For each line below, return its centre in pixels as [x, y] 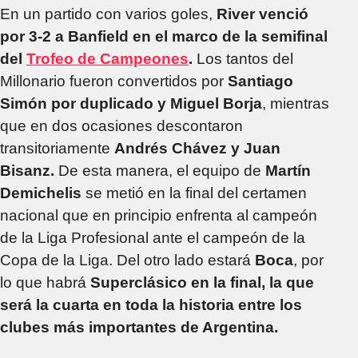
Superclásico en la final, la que [202, 282]
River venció [263, 14]
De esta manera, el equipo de [160, 170]
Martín [288, 170]
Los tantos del [243, 58]
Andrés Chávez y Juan [197, 148]
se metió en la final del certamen [196, 193]
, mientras [296, 103]
